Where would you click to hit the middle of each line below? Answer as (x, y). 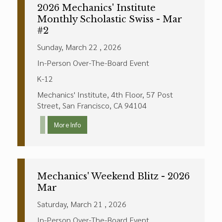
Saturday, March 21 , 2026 (82, 204)
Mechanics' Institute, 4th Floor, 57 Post (105, 94)
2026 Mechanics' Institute (96, 8)
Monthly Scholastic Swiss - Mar (110, 19)
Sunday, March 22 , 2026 (79, 47)
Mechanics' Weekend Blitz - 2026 (113, 176)
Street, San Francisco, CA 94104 (92, 105)
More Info (67, 125)
